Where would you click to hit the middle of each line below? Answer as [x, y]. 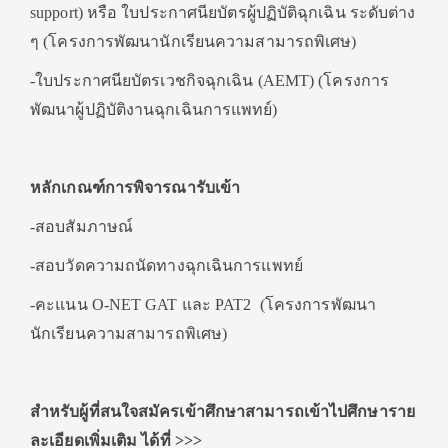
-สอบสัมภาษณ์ [81, 227]
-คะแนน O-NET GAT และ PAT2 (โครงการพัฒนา [203, 305]
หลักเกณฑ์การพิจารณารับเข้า [135, 188]
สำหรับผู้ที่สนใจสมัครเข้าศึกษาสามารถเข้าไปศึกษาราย [222, 412]
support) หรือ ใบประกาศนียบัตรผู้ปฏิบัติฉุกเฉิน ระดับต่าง [223, 13]
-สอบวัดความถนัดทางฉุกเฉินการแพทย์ [166, 266]
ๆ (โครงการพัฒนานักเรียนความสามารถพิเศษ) [193, 42]
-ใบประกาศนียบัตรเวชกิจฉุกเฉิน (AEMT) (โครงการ [209, 81]
